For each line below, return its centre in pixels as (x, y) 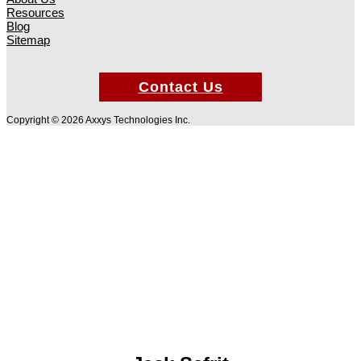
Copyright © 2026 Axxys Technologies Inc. (98, 120)
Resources (35, 12)
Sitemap (28, 39)
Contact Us (180, 87)
